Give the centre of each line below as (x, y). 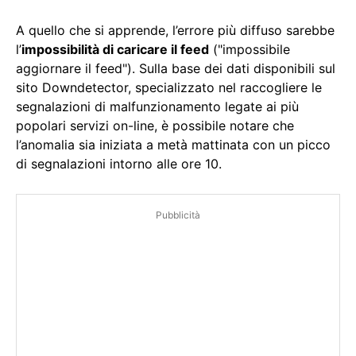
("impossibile (250, 50)
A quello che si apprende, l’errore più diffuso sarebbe (175, 31)
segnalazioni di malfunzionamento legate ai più (157, 107)
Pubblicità (178, 215)
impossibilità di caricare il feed (115, 50)
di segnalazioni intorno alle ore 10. (119, 164)
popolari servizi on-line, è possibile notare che (155, 126)
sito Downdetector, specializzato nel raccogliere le (169, 88)
